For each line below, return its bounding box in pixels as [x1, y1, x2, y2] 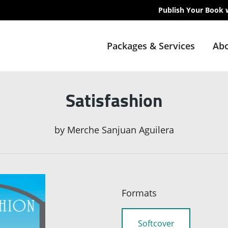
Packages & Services [106, 40, 195, 52]
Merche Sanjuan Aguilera [67, 124, 174, 136]
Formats [122, 187, 157, 199]
